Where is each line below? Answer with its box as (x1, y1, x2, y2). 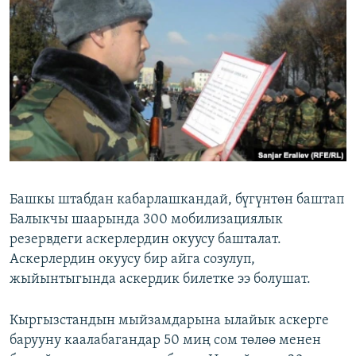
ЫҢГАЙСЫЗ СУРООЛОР (29, 66, 132, 78)
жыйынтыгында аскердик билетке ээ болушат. (10, 272, 311, 288)
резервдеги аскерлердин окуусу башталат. (10, 232, 281, 248)
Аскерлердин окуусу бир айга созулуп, (10, 252, 255, 268)
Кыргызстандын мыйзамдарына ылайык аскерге (10, 313, 329, 329)
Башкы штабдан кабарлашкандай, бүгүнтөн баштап (10, 192, 344, 208)
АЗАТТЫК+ (29, 37, 75, 49)
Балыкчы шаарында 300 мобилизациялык (10, 212, 283, 228)
